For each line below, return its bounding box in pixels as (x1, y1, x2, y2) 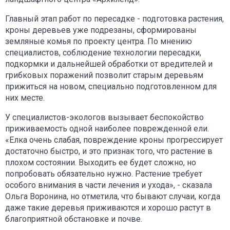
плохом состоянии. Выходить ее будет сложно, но (5, 157, 196, 167)
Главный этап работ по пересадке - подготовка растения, (5, 13, 224, 24)
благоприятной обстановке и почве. (5, 214, 142, 224)
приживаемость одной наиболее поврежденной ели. (5, 123, 209, 133)
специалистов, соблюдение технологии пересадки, (5, 47, 201, 57)
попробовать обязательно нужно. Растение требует (5, 168, 202, 179)
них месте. (5, 92, 45, 103)
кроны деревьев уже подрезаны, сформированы (5, 25, 197, 35)
